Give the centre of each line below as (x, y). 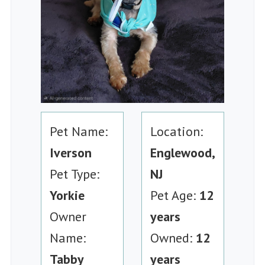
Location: (177, 132)
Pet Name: (79, 132)
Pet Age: (175, 195)
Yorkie (67, 195)
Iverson (71, 153)
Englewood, (182, 153)
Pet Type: (75, 174)
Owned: (173, 238)
